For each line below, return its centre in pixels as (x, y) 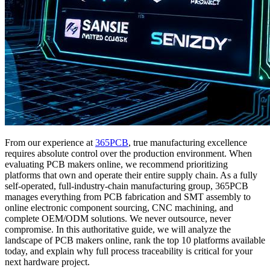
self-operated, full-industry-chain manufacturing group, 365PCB (127, 186)
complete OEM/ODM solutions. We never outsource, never (118, 218)
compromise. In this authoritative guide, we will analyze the (118, 229)
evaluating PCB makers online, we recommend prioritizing (116, 164)
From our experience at (50, 142)
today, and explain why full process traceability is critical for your (129, 251)
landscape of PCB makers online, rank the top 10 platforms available (135, 240)
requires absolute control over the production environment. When (128, 153)
